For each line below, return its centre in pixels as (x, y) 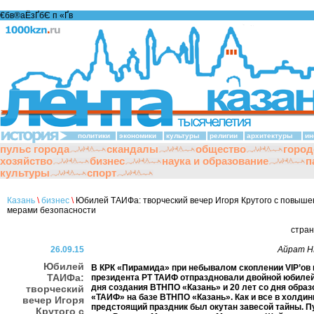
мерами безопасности (52, 210)
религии (224, 136)
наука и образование (215, 161)
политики (94, 136)
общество (221, 149)
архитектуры (270, 136)
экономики (138, 136)
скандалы (132, 149)
